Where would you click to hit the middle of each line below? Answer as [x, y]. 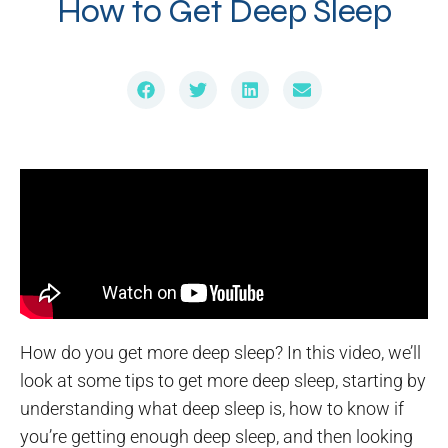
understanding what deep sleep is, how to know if [212, 409]
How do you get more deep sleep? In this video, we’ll [220, 353]
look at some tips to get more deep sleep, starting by [223, 381]
